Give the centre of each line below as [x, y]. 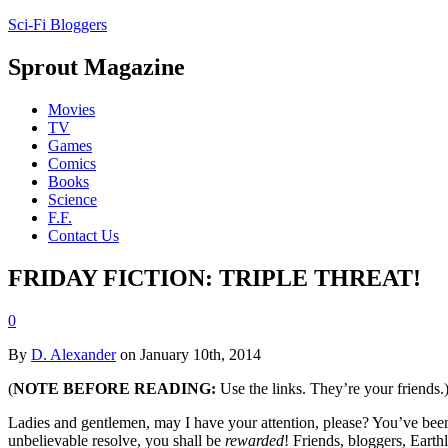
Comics [72, 163]
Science [72, 199]
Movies [71, 109]
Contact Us [83, 235]
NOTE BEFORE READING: [116, 388]
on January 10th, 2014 [188, 354]
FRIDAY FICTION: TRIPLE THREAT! [214, 277]
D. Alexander [73, 354]
